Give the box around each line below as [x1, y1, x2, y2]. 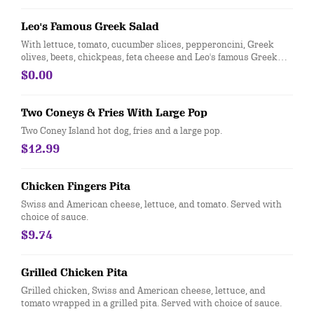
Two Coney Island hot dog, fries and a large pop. [21, 124, 222, 137]
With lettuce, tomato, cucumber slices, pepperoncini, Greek [21, 38, 274, 50]
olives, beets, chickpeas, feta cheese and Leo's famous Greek [21, 50, 278, 63]
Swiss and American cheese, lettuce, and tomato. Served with [21, 198, 282, 210]
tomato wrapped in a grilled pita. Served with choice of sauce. [21, 296, 282, 309]
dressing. [21, 63, 61, 76]
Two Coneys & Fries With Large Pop [21, 107, 207, 119]
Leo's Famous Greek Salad [21, 20, 159, 33]
